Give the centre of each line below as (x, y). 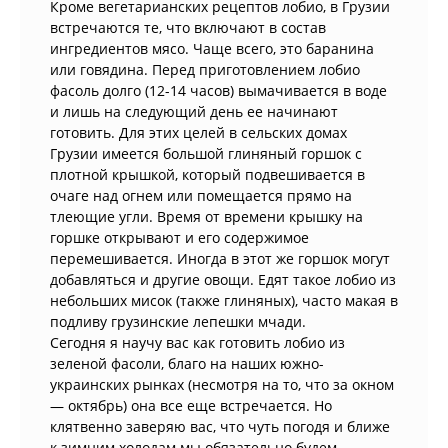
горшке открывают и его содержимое (179, 238)
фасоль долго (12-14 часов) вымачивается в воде (218, 91)
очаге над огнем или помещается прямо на (201, 196)
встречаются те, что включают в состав (188, 28)
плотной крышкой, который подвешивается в (207, 175)
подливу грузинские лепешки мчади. (178, 322)
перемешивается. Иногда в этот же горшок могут (220, 259)
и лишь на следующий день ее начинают (194, 112)
